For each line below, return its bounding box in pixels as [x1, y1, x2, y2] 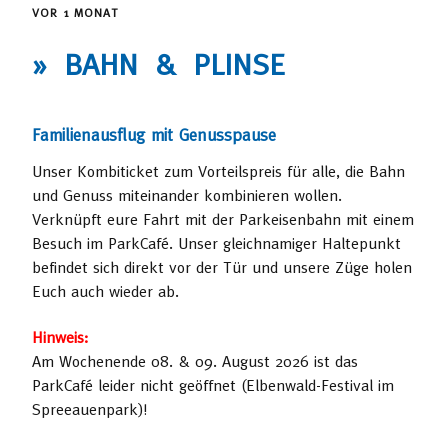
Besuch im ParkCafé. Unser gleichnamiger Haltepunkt [32, 234, 401, 253]
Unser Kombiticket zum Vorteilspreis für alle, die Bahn [32, 162, 405, 181]
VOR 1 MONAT [32, 5, 119, 19]
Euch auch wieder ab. [32, 282, 179, 301]
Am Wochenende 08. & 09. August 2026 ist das [32, 352, 358, 371]
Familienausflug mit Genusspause [32, 125, 276, 146]
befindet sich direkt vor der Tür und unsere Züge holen [32, 258, 412, 277]
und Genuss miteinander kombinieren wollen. [32, 186, 342, 205]
